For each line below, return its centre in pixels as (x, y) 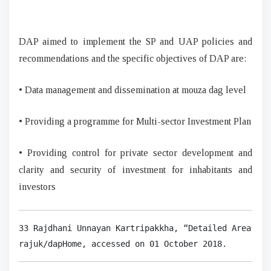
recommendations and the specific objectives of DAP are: (132, 58)
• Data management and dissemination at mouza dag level (132, 90)
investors (37, 186)
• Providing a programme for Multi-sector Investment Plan (135, 121)
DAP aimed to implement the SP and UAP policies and (135, 41)
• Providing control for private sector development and (135, 152)
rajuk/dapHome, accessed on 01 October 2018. (123, 243)
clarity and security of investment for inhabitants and (135, 169)
